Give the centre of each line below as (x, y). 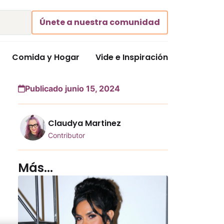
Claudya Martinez (84, 123)
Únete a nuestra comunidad (100, 22)
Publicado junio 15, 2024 (72, 88)
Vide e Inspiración (132, 57)
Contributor (66, 135)
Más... (35, 168)
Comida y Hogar (46, 57)
